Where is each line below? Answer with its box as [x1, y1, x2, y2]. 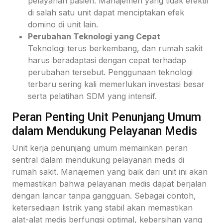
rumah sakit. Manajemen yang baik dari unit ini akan [12, 166, 208, 177]
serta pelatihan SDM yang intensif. [28, 91, 157, 101]
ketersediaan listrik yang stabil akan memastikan [12, 202, 193, 213]
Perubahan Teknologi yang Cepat [28, 31, 160, 41]
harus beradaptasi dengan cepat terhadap [28, 55, 186, 65]
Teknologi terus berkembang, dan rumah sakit [28, 43, 203, 53]
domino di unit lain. [28, 19, 98, 29]
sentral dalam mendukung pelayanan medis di [12, 154, 184, 165]
